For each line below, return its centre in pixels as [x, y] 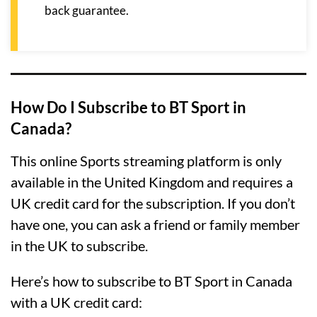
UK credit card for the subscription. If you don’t [153, 203]
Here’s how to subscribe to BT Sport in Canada [151, 281]
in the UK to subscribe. [79, 246]
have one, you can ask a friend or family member [155, 225]
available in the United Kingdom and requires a [152, 182]
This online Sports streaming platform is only [146, 161]
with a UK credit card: [76, 302]
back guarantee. [87, 11]
